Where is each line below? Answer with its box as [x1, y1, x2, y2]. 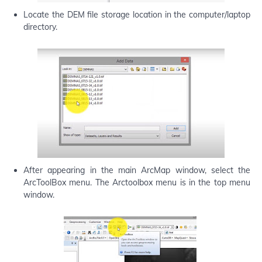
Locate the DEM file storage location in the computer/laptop [23, 9, 250, 20]
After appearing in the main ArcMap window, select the [23, 164, 250, 175]
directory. [23, 21, 57, 32]
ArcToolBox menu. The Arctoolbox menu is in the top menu [23, 177, 250, 188]
